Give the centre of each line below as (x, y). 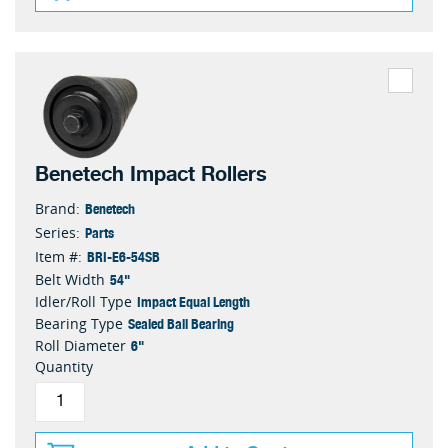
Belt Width (70, 279)
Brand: (57, 208)
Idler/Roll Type (83, 301)
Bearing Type (79, 323)
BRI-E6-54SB (123, 255)
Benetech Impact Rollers (151, 174)
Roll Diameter (80, 345)
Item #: (58, 256)
